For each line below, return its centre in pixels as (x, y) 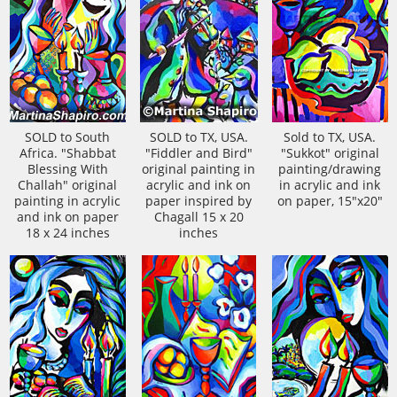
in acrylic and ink (330, 185)
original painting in (198, 169)
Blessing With (67, 169)
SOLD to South (67, 137)
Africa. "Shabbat (67, 153)
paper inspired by (198, 201)
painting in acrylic (67, 201)
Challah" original (67, 185)
